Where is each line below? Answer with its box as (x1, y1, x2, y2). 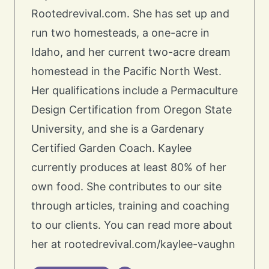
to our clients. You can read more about (31, 218, 232, 231)
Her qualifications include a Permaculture (31, 83, 238, 97)
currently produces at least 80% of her (31, 160, 226, 174)
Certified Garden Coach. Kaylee (31, 141, 192, 154)
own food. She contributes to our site (31, 180, 222, 193)
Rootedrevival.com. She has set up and (31, 7, 229, 20)
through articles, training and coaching (31, 199, 229, 212)
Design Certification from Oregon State (31, 103, 232, 116)
